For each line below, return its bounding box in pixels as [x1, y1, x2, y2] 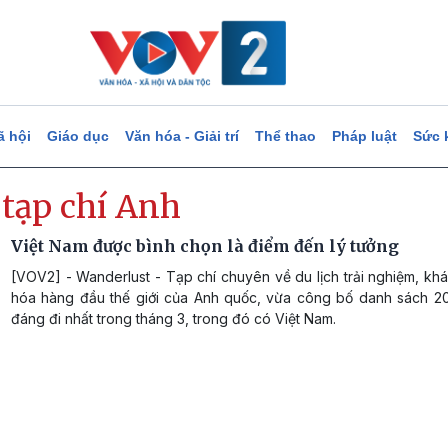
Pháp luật [331, 128, 397, 144]
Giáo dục [46, 128, 109, 144]
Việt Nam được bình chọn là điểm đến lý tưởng [11, 236, 399, 256]
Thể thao [254, 128, 316, 144]
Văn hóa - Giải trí [124, 128, 239, 144]
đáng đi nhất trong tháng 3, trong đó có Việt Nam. [11, 310, 336, 327]
